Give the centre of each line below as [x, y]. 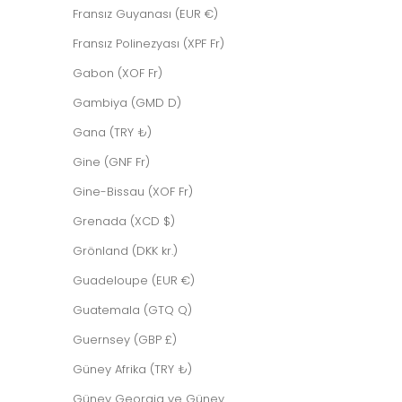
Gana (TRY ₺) [112, 133]
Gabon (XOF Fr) [118, 74]
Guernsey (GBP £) [125, 340]
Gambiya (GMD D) [127, 103]
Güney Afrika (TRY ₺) [132, 370]
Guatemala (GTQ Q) [132, 310]
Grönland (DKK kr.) [125, 251]
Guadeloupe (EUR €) [134, 281]
